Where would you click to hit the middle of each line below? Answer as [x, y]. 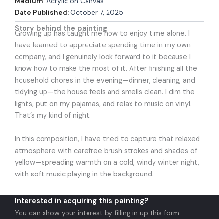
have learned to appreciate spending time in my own [103, 45]
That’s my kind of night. [53, 115]
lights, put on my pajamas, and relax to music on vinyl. [103, 104]
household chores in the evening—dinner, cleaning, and [105, 80]
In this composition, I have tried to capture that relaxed [107, 139]
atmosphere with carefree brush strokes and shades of [106, 151]
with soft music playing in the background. [84, 174]
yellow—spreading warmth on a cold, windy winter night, [107, 162]
